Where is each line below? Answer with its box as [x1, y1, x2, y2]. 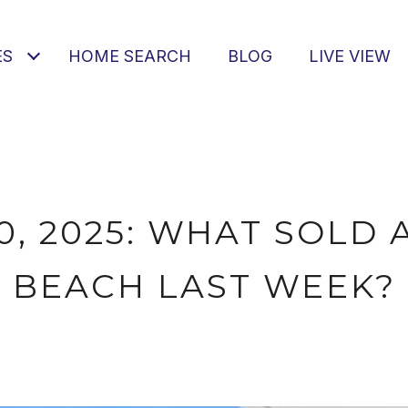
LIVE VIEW [309, 46, 391, 66]
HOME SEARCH [68, 46, 191, 66]
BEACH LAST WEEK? [12, 266, 396, 306]
